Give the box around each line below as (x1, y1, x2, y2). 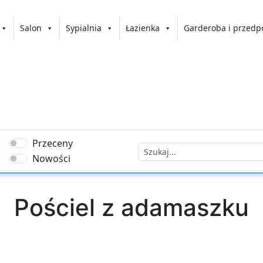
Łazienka (126, 22, 160, 33)
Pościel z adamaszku (14, 193, 249, 222)
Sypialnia (66, 22, 102, 33)
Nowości (32, 152, 71, 165)
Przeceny (32, 137, 73, 150)
